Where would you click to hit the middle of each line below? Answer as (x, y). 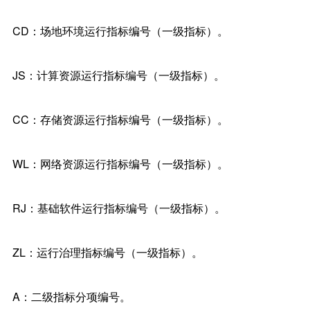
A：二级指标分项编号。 (71, 296)
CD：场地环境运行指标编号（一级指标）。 (120, 30)
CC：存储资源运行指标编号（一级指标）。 (120, 119)
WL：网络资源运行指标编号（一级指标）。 (120, 163)
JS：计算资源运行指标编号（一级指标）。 (118, 75)
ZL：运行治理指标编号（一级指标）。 (107, 252)
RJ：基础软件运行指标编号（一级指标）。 (119, 208)
